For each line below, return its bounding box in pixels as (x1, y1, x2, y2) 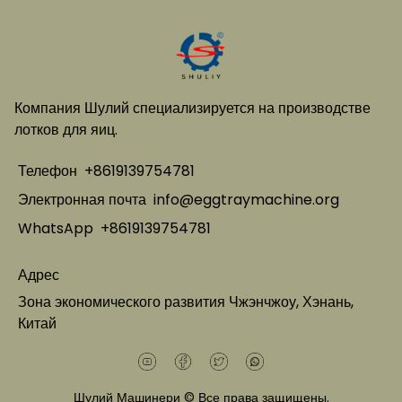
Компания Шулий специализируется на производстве (14, 98, 371, 118)
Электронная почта (18, 189, 146, 210)
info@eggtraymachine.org (153, 189, 339, 210)
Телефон (18, 161, 77, 181)
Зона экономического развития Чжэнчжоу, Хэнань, (18, 292, 354, 312)
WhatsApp (18, 218, 93, 239)
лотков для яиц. (14, 119, 118, 140)
